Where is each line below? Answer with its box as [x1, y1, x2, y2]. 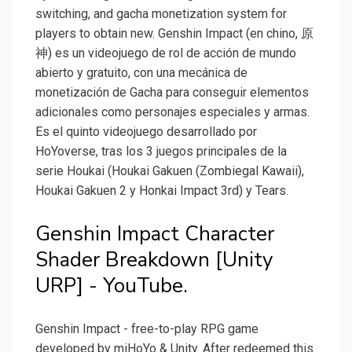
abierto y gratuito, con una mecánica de [35, 65, 247, 81]
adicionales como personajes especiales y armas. [35, 104, 310, 120]
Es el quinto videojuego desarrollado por [35, 124, 257, 140]
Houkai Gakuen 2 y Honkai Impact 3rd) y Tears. [35, 183, 288, 199]
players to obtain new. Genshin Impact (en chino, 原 [35, 26, 313, 42]
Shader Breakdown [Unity [35, 246, 273, 274]
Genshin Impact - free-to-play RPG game [35, 321, 258, 337]
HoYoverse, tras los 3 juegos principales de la [35, 144, 287, 159]
